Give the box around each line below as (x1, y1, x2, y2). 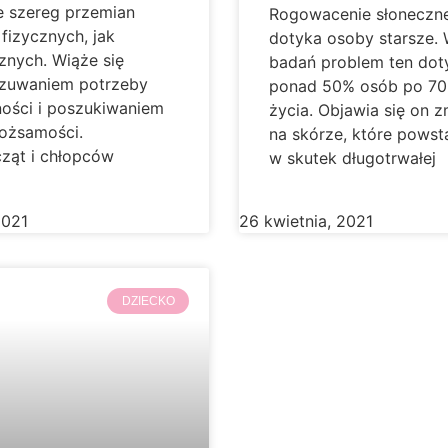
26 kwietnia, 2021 (239, 210, 373, 231)
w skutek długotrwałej (269, 147, 436, 168)
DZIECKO (121, 294, 175, 309)
